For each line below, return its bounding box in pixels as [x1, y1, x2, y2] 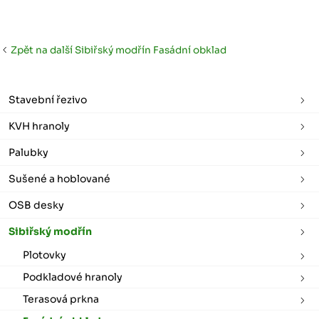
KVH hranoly [9, 119, 70, 132]
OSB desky [9, 198, 64, 211]
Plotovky [23, 248, 66, 261]
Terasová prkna [23, 292, 99, 305]
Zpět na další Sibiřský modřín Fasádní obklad [6, 43, 227, 56]
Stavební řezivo [9, 93, 87, 106]
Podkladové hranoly [23, 270, 122, 283]
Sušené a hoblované [9, 172, 110, 185]
